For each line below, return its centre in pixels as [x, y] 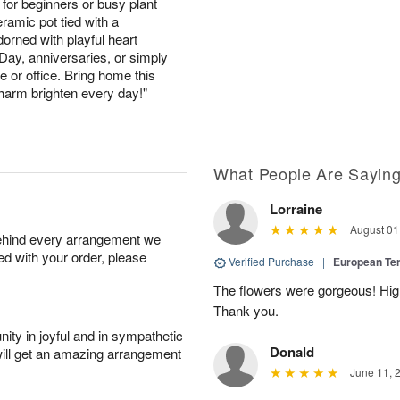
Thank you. [246, 310]
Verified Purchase [271, 261]
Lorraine [296, 209]
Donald [292, 352]
